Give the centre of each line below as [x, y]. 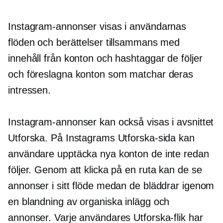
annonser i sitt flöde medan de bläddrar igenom [111, 186]
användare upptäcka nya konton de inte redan [109, 154]
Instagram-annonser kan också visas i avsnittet [111, 122]
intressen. [30, 90]
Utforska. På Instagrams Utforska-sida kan [101, 138]
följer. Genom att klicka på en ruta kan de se [105, 170]
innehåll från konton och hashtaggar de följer [105, 58]
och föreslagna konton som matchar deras [101, 74]
